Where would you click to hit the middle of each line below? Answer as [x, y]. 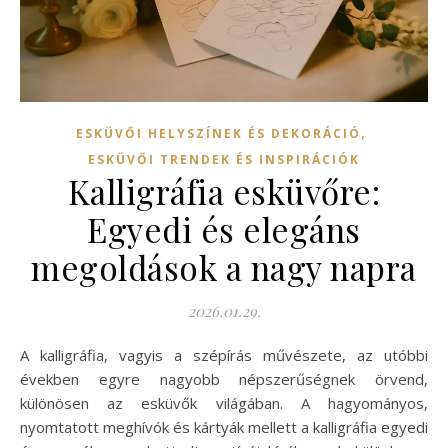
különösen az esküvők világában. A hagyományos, [224, 402]
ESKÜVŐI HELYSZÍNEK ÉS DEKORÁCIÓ [218, 133]
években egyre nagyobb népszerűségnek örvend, [224, 378]
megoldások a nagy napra [224, 266]
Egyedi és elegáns [224, 228]
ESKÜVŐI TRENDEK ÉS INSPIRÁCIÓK [224, 159]
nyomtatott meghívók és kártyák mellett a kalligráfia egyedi [224, 426]
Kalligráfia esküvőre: [224, 190]
